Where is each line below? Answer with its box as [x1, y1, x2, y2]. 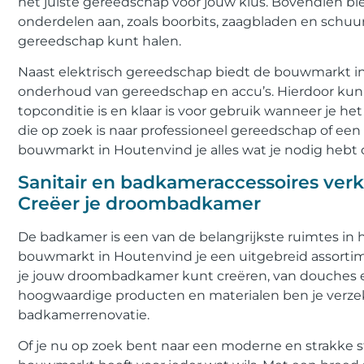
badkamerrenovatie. [18, 306, 149, 323]
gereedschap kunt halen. [18, 33, 181, 50]
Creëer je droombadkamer [18, 192, 261, 214]
